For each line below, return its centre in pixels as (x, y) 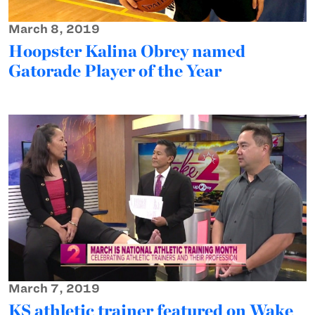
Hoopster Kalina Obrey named (127, 51)
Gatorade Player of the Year (115, 70)
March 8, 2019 (54, 28)
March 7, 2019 (54, 289)
